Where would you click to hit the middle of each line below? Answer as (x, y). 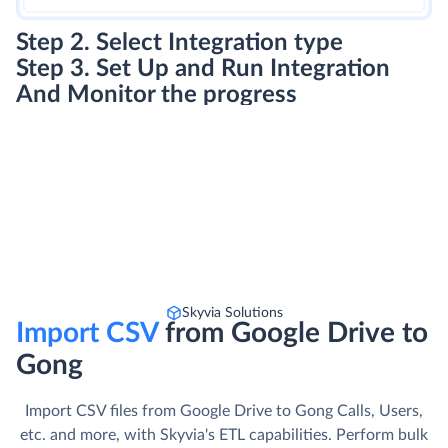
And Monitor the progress (156, 94)
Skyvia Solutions (232, 312)
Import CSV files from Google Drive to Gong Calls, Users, (224, 410)
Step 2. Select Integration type (179, 42)
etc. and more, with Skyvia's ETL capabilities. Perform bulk (224, 434)
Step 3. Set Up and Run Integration (203, 68)
